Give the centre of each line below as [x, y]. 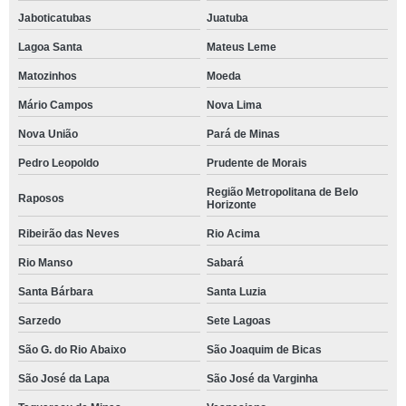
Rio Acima [233, 234]
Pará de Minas [243, 134]
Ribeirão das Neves [69, 234]
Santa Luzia [236, 292]
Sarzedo [39, 321]
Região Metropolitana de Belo [282, 192]
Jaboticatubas [55, 18]
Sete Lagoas [238, 321]
